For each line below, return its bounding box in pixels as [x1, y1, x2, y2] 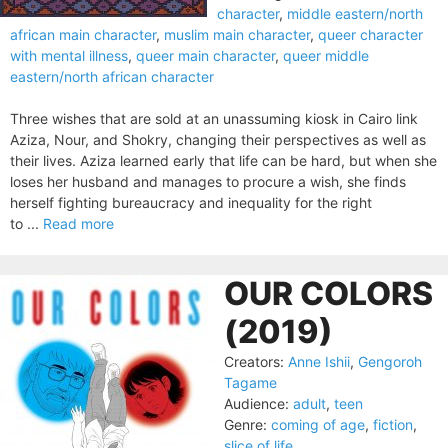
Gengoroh [358, 353, 422, 370]
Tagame [224, 374, 277, 391]
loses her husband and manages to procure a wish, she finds [10, 173, 406, 190]
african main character [10, 26, 156, 43]
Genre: [224, 416, 267, 433]
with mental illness [10, 47, 128, 64]
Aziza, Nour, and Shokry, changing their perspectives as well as [10, 131, 426, 148]
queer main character [136, 47, 275, 64]
